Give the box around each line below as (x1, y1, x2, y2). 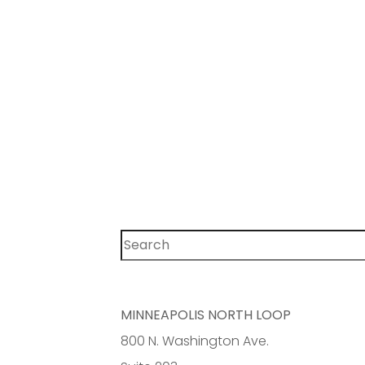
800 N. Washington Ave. (121, 331, 270, 350)
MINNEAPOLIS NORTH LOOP (121, 305, 292, 324)
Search (120, 227, 165, 247)
